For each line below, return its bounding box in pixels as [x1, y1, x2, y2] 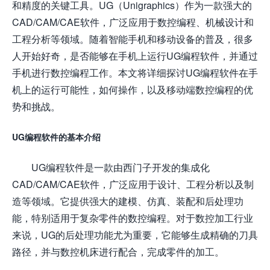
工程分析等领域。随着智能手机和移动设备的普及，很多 [12, 33, 253, 45]
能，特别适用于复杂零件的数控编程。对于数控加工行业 [12, 212, 253, 224]
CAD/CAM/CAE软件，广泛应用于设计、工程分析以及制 [12, 178, 254, 190]
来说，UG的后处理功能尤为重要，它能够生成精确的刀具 [12, 228, 258, 240]
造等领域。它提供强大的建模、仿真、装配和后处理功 [12, 195, 243, 207]
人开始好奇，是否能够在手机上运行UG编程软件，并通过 [12, 49, 258, 61]
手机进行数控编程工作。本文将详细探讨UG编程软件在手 [12, 66, 258, 78]
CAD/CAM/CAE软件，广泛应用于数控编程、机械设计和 [12, 16, 254, 28]
